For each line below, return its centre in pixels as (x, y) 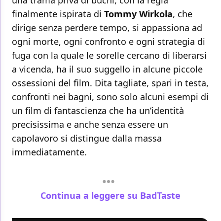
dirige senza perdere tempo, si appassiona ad (107, 28)
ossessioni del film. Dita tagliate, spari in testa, (110, 83)
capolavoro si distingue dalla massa (87, 138)
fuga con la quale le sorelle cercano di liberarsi (109, 55)
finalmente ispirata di (58, 14)
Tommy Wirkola (138, 14)
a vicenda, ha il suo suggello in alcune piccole (107, 69)
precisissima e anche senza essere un (90, 125)
